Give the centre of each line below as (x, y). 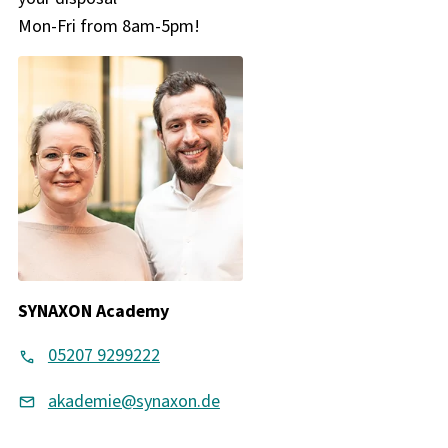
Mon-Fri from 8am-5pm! (108, 25)
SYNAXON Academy (93, 310)
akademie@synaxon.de (133, 400)
